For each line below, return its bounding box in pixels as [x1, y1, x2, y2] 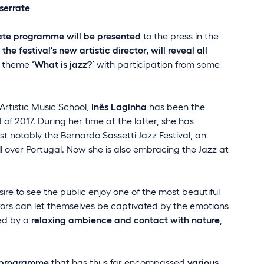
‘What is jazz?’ [32, 58, 94, 70]
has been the [147, 100, 205, 112]
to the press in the [143, 29, 219, 41]
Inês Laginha [91, 100, 147, 112]
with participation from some [94, 58, 220, 70]
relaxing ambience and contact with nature [31, 213, 220, 225]
